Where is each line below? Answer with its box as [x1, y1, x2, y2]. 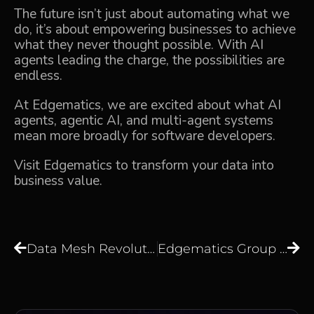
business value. [14, 171, 102, 190]
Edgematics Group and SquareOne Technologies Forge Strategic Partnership [279, 240, 287, 257]
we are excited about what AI [104, 95, 281, 114]
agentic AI [60, 111, 120, 130]
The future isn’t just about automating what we [14, 4, 289, 23]
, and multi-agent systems [120, 111, 273, 130]
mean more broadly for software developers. [14, 126, 275, 145]
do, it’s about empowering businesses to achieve [14, 20, 296, 39]
